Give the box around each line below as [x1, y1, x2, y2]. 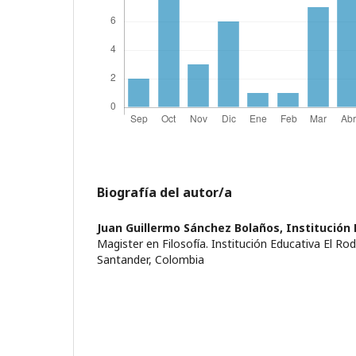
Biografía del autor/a [97, 184, 232, 201]
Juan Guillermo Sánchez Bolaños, [97, 220, 286, 235]
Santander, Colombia [97, 252, 204, 267]
